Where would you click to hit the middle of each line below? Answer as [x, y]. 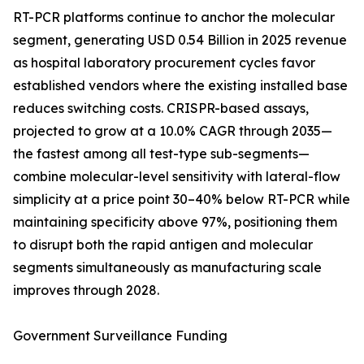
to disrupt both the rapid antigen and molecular [163, 245]
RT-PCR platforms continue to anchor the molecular [174, 17]
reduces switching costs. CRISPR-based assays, [161, 108]
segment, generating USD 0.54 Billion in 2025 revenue [180, 40]
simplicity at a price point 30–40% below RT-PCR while [182, 199]
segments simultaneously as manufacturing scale [167, 268]
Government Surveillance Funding [120, 336]
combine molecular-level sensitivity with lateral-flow [177, 177]
